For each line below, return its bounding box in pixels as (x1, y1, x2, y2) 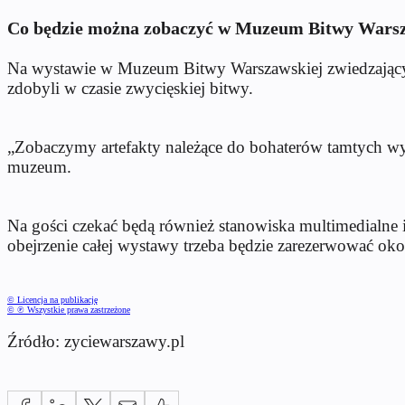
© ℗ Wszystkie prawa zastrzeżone (7, 305, 130, 316)
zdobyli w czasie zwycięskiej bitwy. (7, 79, 253, 99)
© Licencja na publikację (7, 295, 98, 306)
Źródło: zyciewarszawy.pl (7, 332, 184, 352)
